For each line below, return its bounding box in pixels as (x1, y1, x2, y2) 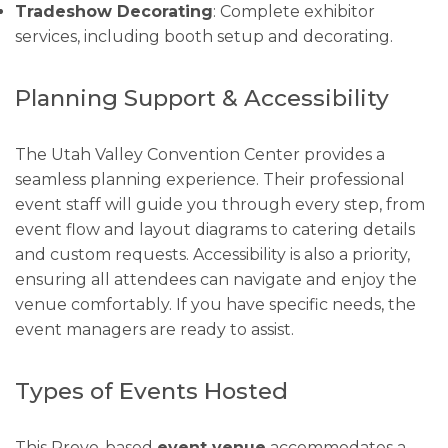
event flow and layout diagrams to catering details (15, 220, 415, 240)
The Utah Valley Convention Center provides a (15, 145, 385, 165)
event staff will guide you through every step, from (15, 195, 425, 215)
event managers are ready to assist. (15, 320, 294, 340)
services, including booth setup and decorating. (15, 26, 393, 46)
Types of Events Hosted (15, 377, 288, 406)
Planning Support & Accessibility (15, 84, 389, 113)
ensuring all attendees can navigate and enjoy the (15, 270, 417, 290)
